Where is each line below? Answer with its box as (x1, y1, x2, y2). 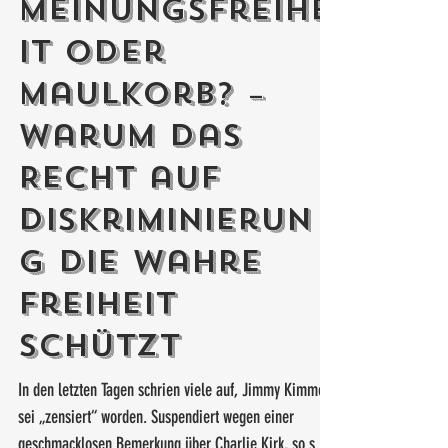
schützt (18, 370, 180, 410)
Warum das (18, 160, 242, 200)
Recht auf (18, 202, 220, 242)
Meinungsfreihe (18, 34, 332, 74)
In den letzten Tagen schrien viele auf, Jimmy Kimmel (18, 423, 329, 445)
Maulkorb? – (18, 118, 266, 158)
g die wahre (18, 286, 262, 326)
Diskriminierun (18, 244, 312, 284)
